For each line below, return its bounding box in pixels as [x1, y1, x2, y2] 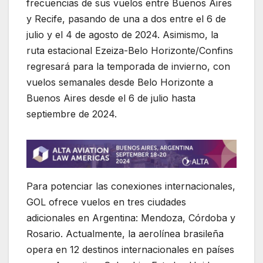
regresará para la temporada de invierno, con [26, 60, 230, 72]
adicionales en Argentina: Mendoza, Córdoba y [26, 211, 235, 224]
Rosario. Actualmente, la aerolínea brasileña [26, 227, 224, 240]
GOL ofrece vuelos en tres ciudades [26, 195, 186, 208]
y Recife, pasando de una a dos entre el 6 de [26, 12, 226, 25]
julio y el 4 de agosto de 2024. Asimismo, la [26, 28, 218, 41]
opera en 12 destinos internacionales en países [26, 243, 234, 255]
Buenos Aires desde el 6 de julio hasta [26, 92, 195, 104]
